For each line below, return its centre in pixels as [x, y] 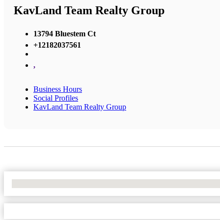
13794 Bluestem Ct [65, 34]
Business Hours [58, 89]
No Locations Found [44, 184]
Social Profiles [56, 98]
